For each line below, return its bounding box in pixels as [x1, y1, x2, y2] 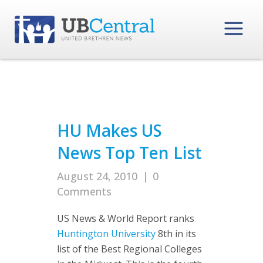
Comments [57, 184, 112, 198]
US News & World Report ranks [57, 212, 194, 225]
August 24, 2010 [57, 169, 137, 183]
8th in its [156, 227, 196, 240]
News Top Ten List [57, 141, 202, 164]
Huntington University [57, 227, 156, 240]
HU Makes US [57, 119, 162, 141]
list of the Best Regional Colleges [57, 242, 202, 255]
